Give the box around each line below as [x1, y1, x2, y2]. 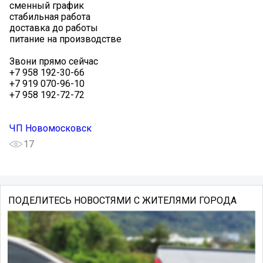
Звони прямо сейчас [9, 56, 98, 68]
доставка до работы [9, 22, 98, 34]
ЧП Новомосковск [9, 123, 92, 134]
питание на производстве [9, 33, 122, 45]
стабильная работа [9, 11, 90, 23]
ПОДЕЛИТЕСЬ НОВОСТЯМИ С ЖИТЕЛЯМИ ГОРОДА [8, 195, 237, 207]
